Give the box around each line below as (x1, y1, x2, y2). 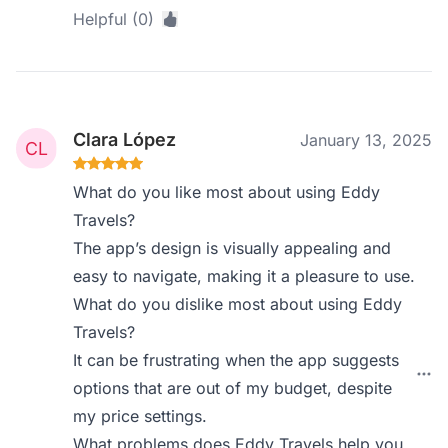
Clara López (73, 129, 177, 150)
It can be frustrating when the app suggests (73, 350, 400, 370)
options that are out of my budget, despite (73, 378, 393, 398)
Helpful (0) (73, 9, 155, 29)
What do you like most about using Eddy (73, 182, 381, 202)
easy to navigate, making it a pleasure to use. (73, 266, 416, 286)
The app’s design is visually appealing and (73, 238, 392, 258)
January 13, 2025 (300, 130, 432, 150)
